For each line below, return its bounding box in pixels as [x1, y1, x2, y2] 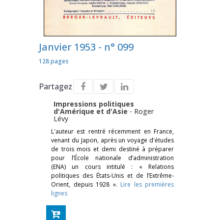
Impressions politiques [54, 99, 134, 109]
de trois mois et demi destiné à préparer [51, 144, 174, 153]
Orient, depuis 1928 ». [51, 180, 120, 189]
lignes [51, 189, 67, 197]
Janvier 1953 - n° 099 [39, 40, 134, 54]
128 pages [39, 56, 69, 65]
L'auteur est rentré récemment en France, [51, 127, 174, 136]
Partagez [39, 81, 72, 92]
